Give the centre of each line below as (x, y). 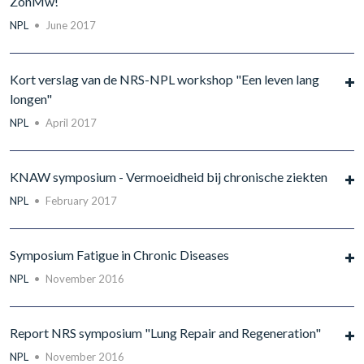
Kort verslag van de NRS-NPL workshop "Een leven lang (165, 79)
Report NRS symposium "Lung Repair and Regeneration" (165, 333)
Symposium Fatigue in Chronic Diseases (119, 255)
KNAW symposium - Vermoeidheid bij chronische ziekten (169, 177)
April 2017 (71, 123)
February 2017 (81, 201)
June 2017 (71, 25)
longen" (31, 99)
